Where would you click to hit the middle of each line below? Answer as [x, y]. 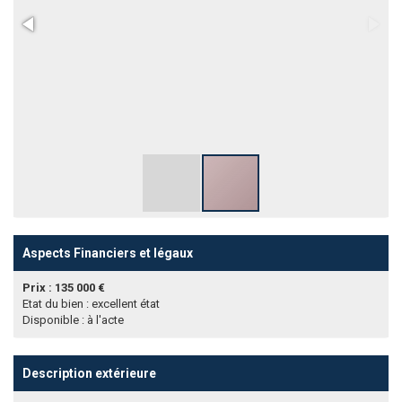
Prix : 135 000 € [64, 288]
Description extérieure [89, 373]
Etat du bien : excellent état [91, 304]
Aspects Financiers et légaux [108, 253]
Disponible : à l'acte [73, 320]
